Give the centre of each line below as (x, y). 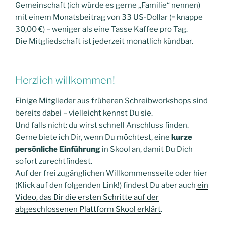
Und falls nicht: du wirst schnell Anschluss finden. (102, 125)
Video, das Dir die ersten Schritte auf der (87, 198)
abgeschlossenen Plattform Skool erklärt (88, 210)
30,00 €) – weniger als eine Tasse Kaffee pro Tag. (101, 29)
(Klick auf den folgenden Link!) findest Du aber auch (105, 186)
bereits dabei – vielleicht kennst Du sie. (84, 113)
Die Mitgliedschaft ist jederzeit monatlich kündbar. (104, 41)
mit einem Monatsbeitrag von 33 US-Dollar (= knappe (109, 17)
